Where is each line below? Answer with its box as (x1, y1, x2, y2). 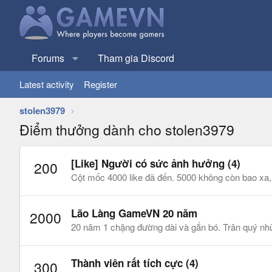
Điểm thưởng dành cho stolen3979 (19, 120, 234, 140)
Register (84, 78, 117, 90)
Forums (32, 51, 64, 65)
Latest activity (19, 78, 74, 90)
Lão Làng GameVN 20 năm (71, 206, 197, 221)
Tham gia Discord (98, 51, 174, 65)
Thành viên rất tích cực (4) (71, 256, 199, 271)
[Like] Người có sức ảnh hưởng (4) (71, 156, 240, 171)
